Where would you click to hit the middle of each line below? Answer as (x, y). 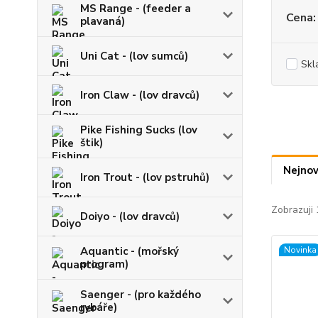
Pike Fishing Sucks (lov (139, 130)
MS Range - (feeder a (136, 9)
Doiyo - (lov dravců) (130, 217)
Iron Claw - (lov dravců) (140, 95)
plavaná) (103, 22)
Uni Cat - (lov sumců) (134, 56)
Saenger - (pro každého (141, 295)
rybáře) (99, 308)
